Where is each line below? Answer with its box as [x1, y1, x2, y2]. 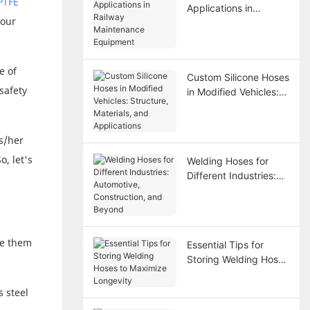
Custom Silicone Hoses [186, 71, 289, 83]
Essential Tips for [186, 238, 264, 250]
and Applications [186, 114, 262, 127]
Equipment [186, 30, 235, 43]
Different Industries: [186, 169, 276, 181]
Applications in [186, 1, 253, 14]
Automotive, [186, 183, 241, 196]
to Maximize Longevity [186, 267, 289, 280]
